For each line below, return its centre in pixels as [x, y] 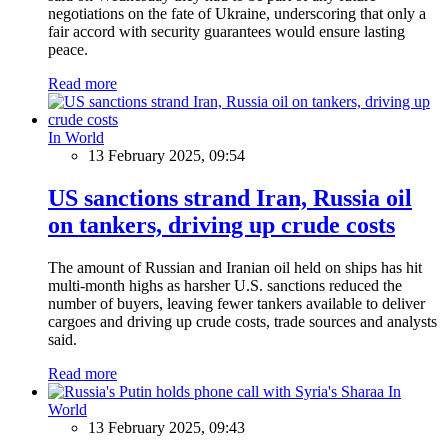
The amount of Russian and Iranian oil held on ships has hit [235, 267]
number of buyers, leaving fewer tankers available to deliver [236, 303]
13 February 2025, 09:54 [166, 155]
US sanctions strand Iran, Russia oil [230, 197]
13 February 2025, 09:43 [166, 427]
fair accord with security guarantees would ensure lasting [226, 31]
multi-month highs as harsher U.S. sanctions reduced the [225, 285]
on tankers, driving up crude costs [221, 224]
